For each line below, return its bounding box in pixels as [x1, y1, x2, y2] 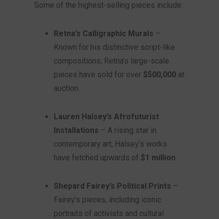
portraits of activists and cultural [54, 209, 164, 218]
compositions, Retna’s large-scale [54, 56, 169, 66]
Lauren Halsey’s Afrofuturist [54, 112, 159, 121]
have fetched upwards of [54, 153, 141, 162]
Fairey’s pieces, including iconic [54, 195, 161, 204]
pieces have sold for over [54, 70, 143, 79]
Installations [54, 126, 99, 135]
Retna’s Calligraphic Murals [54, 29, 153, 38]
